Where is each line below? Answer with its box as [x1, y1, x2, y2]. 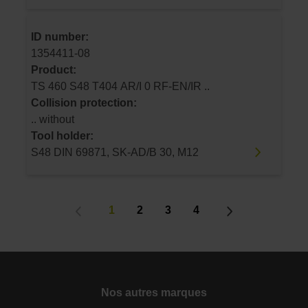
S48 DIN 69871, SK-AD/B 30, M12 [31, 146, 199, 158]
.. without [31, 113, 74, 125]
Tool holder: [31, 129, 93, 142]
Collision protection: [31, 96, 137, 109]
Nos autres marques [101, 286, 207, 298]
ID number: [31, 30, 89, 43]
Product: [31, 63, 76, 76]
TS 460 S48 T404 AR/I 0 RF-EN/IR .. [153, 80, 210, 92]
